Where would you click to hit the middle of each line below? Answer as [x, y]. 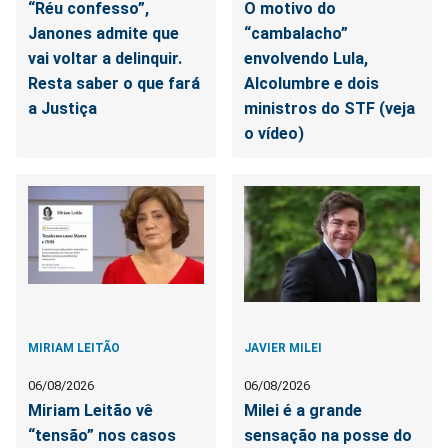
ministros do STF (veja [330, 108]
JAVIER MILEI [283, 347]
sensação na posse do [328, 435]
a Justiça [62, 108]
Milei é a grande [303, 410]
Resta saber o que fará [114, 83]
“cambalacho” [296, 33]
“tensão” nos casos [102, 435]
